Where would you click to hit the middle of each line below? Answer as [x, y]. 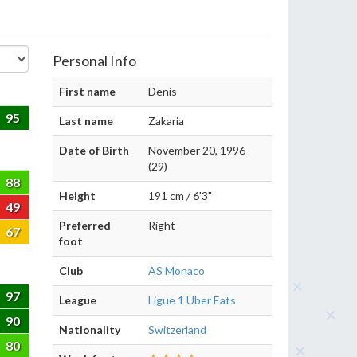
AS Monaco [177, 271]
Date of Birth [94, 150]
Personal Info [94, 61]
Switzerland [177, 330]
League [78, 300]
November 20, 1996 [197, 150]
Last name [86, 121]
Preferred [85, 225]
